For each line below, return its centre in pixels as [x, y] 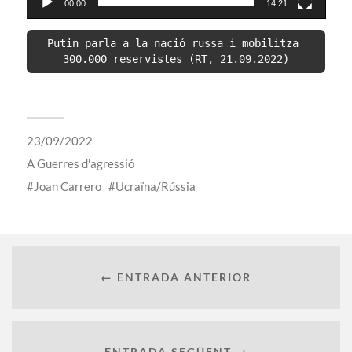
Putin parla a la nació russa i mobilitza [172, 44]
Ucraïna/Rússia [155, 186]
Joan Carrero [67, 186]
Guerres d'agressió [85, 163]
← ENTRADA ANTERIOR [176, 277]
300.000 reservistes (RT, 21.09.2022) [176, 59]
